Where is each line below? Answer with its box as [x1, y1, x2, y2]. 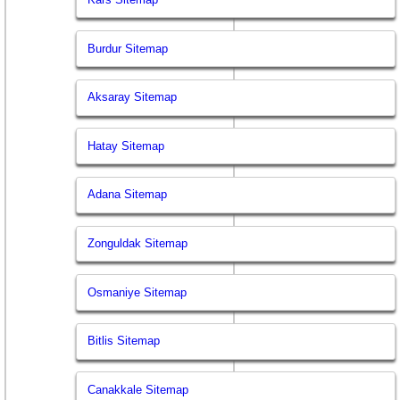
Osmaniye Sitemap [87, 285, 187, 299]
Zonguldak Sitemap [87, 237, 188, 251]
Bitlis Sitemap [87, 334, 161, 348]
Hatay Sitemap [87, 138, 165, 153]
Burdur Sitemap [87, 41, 169, 55]
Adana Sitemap [87, 187, 168, 202]
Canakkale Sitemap [87, 382, 189, 396]
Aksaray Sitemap [87, 90, 178, 104]
